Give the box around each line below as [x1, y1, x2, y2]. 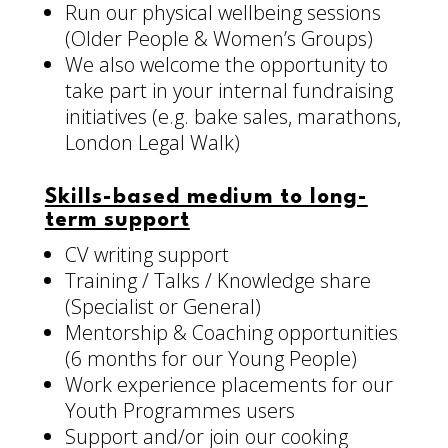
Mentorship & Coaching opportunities [64, 319, 398, 347]
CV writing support [64, 241, 229, 269]
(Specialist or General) [64, 293, 261, 321]
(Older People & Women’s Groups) [64, 25, 373, 53]
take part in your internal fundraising [64, 77, 393, 105]
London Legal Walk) [64, 129, 240, 157]
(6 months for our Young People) [64, 345, 357, 373]
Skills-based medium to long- [44, 187, 368, 209]
